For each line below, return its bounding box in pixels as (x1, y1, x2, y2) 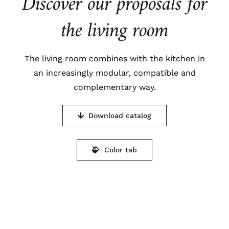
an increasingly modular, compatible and (33, 67, 196, 78)
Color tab (104, 145, 137, 154)
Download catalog (88, 111, 152, 120)
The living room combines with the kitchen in (24, 53, 205, 63)
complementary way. (73, 82, 156, 92)
